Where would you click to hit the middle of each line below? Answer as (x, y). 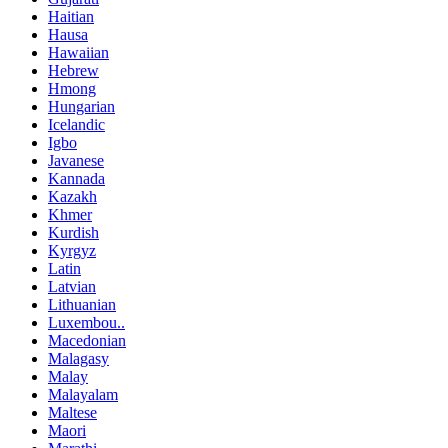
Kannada (76, 179)
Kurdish (73, 233)
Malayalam (83, 395)
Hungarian (81, 107)
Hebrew (73, 71)
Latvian (72, 287)
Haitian (71, 17)
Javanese (76, 161)
